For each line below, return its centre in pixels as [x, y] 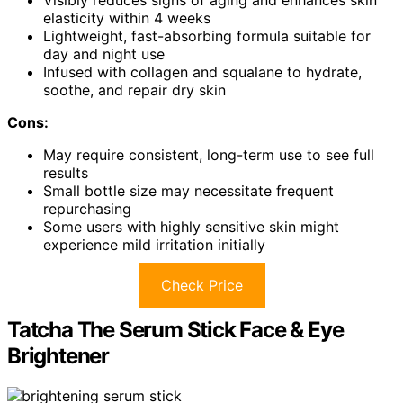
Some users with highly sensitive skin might [191, 226]
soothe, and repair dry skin [134, 90]
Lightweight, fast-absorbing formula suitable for [207, 36]
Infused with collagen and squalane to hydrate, [202, 72]
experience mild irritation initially [154, 244]
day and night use [104, 54]
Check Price [201, 285]
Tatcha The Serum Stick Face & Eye [175, 329]
